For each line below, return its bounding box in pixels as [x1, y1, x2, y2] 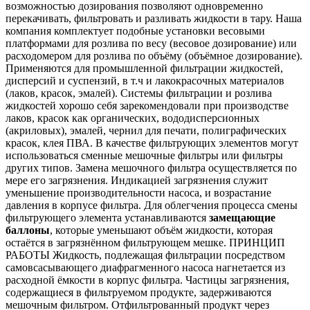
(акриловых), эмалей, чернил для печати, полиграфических [6, 125, 286, 137]
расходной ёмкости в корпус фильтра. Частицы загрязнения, [6, 274, 289, 286]
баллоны [6, 224, 50, 237]
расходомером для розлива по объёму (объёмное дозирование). [6, 50, 302, 62]
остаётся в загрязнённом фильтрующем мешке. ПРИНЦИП [6, 237, 285, 249]
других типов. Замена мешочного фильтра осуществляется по [6, 162, 297, 174]
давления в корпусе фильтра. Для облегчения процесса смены [6, 199, 298, 212]
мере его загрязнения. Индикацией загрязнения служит [6, 174, 268, 187]
